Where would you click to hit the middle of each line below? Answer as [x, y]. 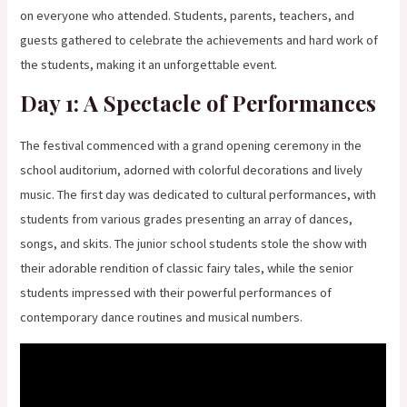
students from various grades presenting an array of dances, [187, 219]
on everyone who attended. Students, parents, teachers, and [188, 15]
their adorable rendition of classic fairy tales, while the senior [187, 268]
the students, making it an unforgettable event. [149, 64]
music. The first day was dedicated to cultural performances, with [199, 195]
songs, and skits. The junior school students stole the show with [194, 244]
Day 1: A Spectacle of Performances [199, 103]
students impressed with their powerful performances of [176, 293]
